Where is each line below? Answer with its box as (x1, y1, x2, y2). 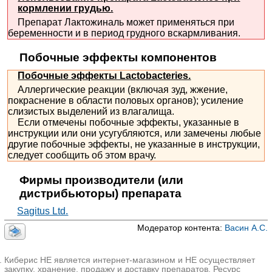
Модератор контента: (137, 223, 225, 233)
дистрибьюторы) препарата (19, 186, 182, 200)
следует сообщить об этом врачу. (8, 150, 157, 161)
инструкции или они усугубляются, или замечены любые (8, 128, 262, 139)
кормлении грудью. (18, 2, 114, 13)
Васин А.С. (225, 223, 268, 233)
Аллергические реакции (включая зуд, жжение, (8, 84, 228, 95)
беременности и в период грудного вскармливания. (8, 27, 241, 38)
